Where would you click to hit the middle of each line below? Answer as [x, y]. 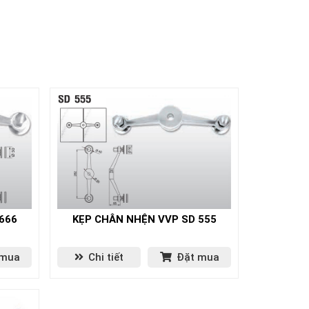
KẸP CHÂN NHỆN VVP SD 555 [144, 219]
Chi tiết [105, 257]
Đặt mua [196, 257]
